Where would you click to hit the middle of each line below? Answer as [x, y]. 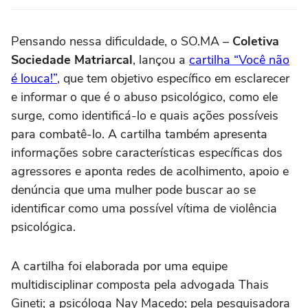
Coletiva [256, 42]
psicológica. [43, 227]
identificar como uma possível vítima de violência [144, 209]
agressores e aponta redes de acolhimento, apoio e [150, 172]
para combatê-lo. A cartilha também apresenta [139, 134]
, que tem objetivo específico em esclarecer [173, 79]
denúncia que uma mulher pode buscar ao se [133, 190]
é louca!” [34, 79]
